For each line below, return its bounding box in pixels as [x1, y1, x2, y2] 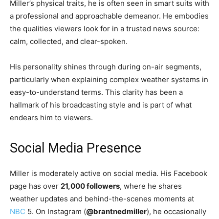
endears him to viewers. [10, 113, 93, 123]
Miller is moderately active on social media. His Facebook [10, 169, 207, 178]
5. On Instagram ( [25, 207, 86, 217]
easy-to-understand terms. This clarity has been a [10, 88, 183, 97]
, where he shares [120, 181, 182, 191]
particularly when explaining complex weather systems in [10, 75, 208, 85]
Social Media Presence [10, 140, 141, 156]
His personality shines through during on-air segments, [10, 62, 201, 72]
